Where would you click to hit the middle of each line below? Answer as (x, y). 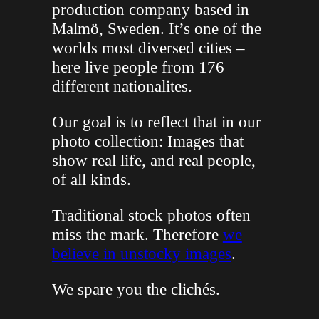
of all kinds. (91, 179)
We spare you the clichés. (136, 289)
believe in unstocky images (141, 253)
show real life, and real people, (153, 160)
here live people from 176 (138, 67)
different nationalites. (122, 86)
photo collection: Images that (147, 141)
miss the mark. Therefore (137, 234)
